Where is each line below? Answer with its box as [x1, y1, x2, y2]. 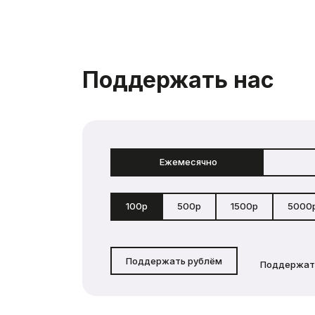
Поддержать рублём [126, 255, 222, 266]
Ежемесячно [159, 156, 217, 167]
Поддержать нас [82, 66, 274, 94]
